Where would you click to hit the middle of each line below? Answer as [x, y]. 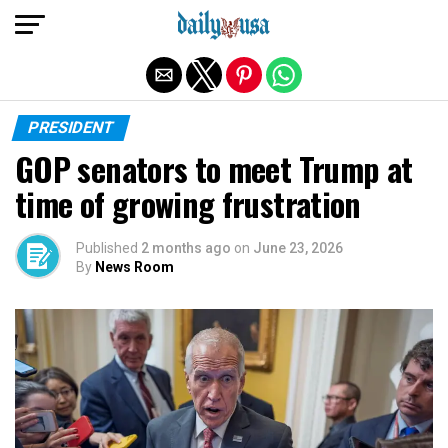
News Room [134, 267]
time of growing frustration [188, 203]
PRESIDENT [71, 127]
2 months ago [186, 248]
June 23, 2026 [298, 248]
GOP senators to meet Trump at [214, 168]
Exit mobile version [224, 23]
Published [107, 248]
